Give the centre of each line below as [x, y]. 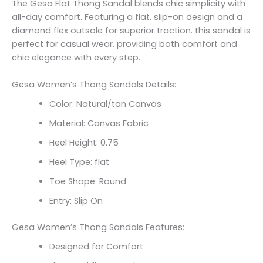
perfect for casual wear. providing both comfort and [124, 44]
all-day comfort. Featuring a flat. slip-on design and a [127, 17]
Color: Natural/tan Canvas [105, 104]
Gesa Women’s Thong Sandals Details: [94, 85]
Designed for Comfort [96, 247]
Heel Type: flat [79, 162]
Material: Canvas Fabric [99, 124]
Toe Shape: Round [87, 182]
